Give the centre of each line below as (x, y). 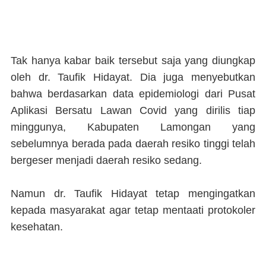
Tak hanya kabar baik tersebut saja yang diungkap (133, 61)
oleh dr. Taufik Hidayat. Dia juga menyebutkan (133, 77)
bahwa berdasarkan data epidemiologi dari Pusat (133, 94)
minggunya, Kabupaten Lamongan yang (133, 127)
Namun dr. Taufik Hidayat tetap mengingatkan (133, 194)
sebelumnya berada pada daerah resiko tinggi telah (133, 144)
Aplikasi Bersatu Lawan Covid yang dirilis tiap (133, 111)
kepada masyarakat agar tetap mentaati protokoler (133, 210)
